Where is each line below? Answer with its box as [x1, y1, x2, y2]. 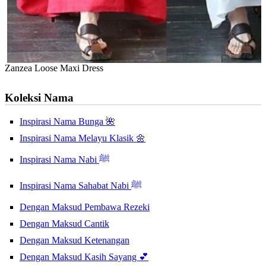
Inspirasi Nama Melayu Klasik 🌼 [20, 133, 145, 144]
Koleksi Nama [5, 91, 74, 104]
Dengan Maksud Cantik [20, 218, 109, 229]
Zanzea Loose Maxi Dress [5, 63, 103, 74]
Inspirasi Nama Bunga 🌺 [20, 116, 115, 127]
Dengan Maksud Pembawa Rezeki [20, 202, 150, 213]
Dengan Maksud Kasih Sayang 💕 [20, 252, 148, 262]
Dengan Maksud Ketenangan [20, 235, 129, 246]
